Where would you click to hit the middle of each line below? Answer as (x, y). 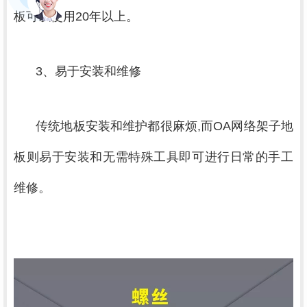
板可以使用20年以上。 (76, 16)
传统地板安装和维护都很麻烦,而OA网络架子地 (165, 126)
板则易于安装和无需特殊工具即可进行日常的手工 (153, 157)
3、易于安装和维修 (88, 71)
